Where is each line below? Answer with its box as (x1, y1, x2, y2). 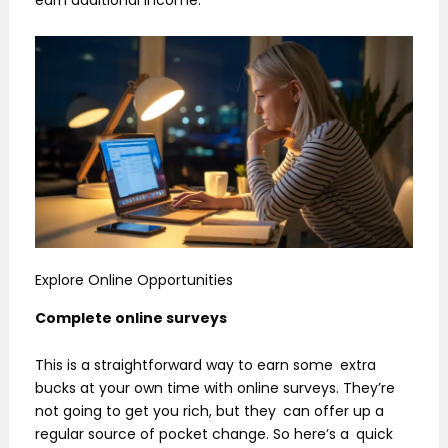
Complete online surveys (35, 307, 227, 328)
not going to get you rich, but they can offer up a (35, 401, 384, 422)
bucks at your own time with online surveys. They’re (35, 378, 395, 399)
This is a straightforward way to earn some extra (35, 355, 376, 376)
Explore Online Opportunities (35, 270, 233, 291)
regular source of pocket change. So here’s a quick (35, 424, 393, 445)
